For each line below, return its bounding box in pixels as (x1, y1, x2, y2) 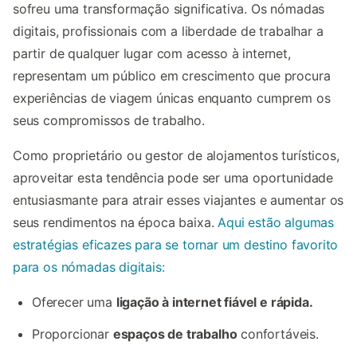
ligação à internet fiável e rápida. (116, 294, 313, 311)
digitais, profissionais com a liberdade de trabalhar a (13, 23, 324, 40)
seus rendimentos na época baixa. (13, 214, 218, 231)
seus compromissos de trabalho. (13, 112, 205, 129)
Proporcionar (32, 326, 113, 343)
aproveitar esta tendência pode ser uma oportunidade (13, 170, 334, 186)
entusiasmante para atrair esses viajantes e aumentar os (13, 192, 344, 209)
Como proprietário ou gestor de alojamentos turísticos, (13, 147, 339, 164)
